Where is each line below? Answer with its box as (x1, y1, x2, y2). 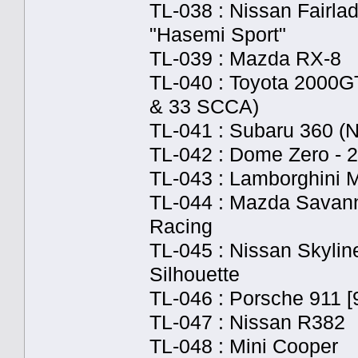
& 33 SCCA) (149, 95, 259, 117)
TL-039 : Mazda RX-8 (149, 47, 341, 70)
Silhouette (149, 263, 240, 285)
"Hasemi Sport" (149, 23, 286, 46)
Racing (149, 215, 213, 237)
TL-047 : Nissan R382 (149, 311, 345, 333)
